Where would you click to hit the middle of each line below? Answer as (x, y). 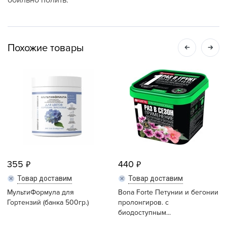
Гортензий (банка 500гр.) (48, 202)
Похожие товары (46, 48)
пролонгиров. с (143, 202)
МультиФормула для (41, 192)
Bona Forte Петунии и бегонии (168, 192)
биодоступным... (144, 213)
